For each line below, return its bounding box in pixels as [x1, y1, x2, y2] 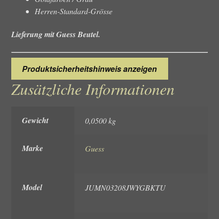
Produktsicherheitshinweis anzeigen [22, 63, 157, 74]
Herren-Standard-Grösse [34, 5, 112, 16]
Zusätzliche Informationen [11, 78, 175, 99]
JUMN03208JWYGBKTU [85, 182, 166, 193]
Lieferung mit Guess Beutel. [11, 29, 100, 40]
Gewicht [22, 115, 49, 126]
